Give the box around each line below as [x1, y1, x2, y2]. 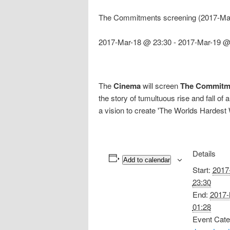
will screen [141, 80, 180, 91]
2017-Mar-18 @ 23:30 [99, 36, 171, 48]
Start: [192, 164, 210, 175]
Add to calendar [123, 156, 170, 164]
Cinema [113, 80, 141, 91]
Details [192, 147, 216, 159]
